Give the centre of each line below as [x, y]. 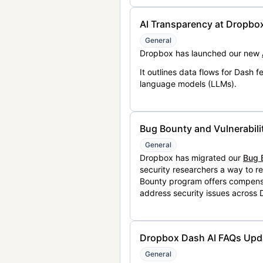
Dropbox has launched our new [201, 53]
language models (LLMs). [188, 84]
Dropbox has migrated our [191, 158]
